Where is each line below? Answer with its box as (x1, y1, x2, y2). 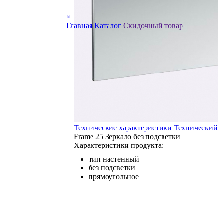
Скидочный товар (123, 21, 183, 30)
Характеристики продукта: (74, 141, 163, 149)
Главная (66, 21, 94, 30)
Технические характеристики (74, 124, 172, 132)
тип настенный (89, 155, 139, 163)
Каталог (94, 21, 123, 30)
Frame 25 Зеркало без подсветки (74, 132, 180, 141)
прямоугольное (89, 172, 139, 181)
